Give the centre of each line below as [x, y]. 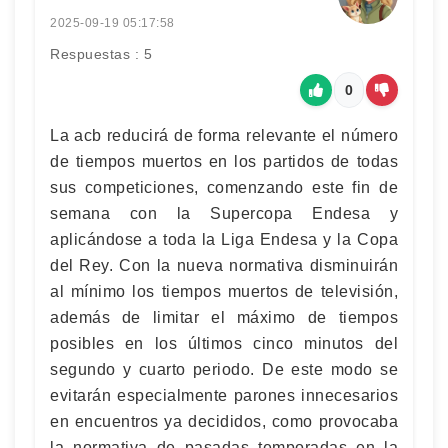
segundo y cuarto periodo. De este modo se [224, 369]
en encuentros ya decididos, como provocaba [224, 421]
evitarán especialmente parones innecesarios [224, 395]
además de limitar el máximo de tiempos [224, 317]
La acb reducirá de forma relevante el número [224, 135]
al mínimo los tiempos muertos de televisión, [224, 291]
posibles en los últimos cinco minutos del [224, 343]
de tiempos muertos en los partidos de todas [224, 161]
